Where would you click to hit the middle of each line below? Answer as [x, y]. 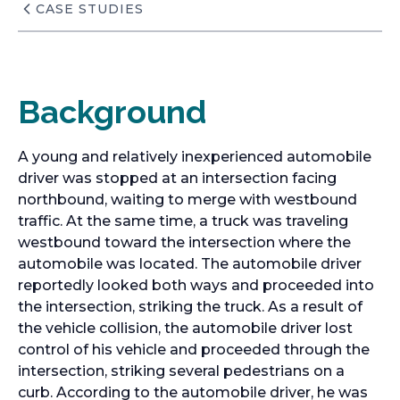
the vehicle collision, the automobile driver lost [185, 328]
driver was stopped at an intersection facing [177, 178]
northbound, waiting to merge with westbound [187, 200]
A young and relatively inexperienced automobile [195, 157]
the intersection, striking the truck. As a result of [190, 307]
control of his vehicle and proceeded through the [194, 350]
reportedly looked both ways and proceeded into [196, 285]
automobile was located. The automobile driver [190, 264]
